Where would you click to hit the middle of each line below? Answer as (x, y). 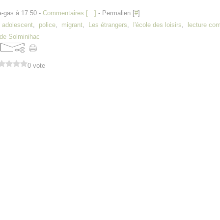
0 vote (36, 66)
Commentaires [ (65, 13)
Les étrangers (108, 25)
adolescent (17, 25)
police (47, 25)
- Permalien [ (115, 13)
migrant (72, 25)
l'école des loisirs (157, 25)
